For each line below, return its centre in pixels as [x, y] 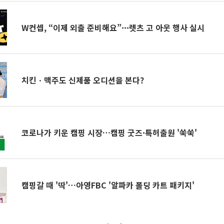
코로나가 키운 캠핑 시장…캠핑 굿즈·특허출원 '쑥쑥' [109, 132]
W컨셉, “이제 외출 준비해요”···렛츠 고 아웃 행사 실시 [113, 27]
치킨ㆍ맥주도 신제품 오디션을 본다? [83, 80]
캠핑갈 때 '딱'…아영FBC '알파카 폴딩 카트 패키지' [108, 185]
